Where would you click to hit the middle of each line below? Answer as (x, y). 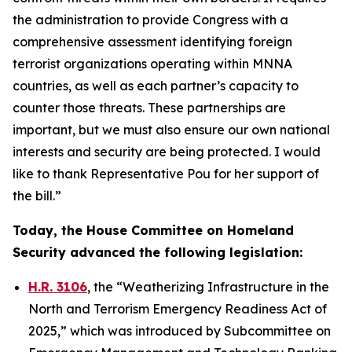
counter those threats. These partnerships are (149, 108)
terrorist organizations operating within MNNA (152, 64)
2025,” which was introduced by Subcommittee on (180, 331)
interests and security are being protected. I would (167, 152)
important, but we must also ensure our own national (171, 130)
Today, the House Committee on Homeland (153, 230)
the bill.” (37, 196)
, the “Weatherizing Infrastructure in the (208, 287)
